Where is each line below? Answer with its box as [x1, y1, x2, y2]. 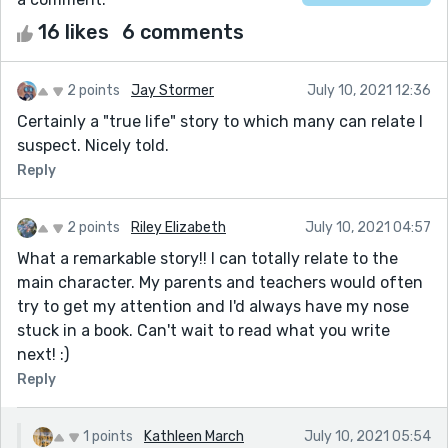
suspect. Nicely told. [17, 135, 169, 155]
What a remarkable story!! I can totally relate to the [17, 248, 398, 268]
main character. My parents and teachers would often [17, 272, 423, 292]
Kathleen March [144, 427, 244, 445]
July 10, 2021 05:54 [304, 427, 431, 445]
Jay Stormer [131, 81, 214, 99]
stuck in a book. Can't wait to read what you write [17, 320, 390, 340]
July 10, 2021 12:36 [307, 81, 431, 99]
